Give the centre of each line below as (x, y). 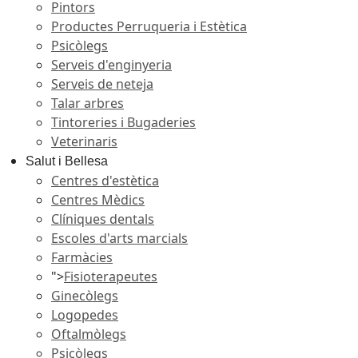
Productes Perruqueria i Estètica (149, 26)
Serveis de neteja (102, 84)
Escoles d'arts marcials (119, 238)
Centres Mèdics (98, 200)
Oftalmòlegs (89, 334)
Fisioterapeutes (111, 276)
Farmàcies (82, 257)
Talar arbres (88, 103)
